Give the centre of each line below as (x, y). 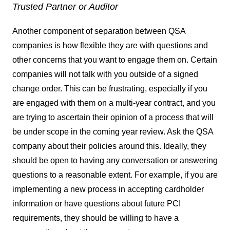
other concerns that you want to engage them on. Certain (115, 60)
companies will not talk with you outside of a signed (105, 74)
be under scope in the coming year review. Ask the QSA (113, 132)
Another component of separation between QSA (99, 31)
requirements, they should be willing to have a (95, 218)
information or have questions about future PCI (97, 204)
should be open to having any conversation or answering (115, 160)
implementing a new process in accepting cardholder (108, 189)
